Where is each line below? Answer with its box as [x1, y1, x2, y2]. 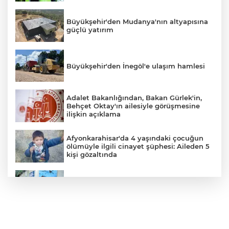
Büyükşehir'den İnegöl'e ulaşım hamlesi [66, 61, 205, 70]
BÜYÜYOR [66, 186, 102, 195]
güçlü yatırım [66, 25, 113, 34]
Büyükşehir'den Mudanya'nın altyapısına [66, 17, 208, 26]
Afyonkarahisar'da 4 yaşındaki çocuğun [66, 133, 203, 142]
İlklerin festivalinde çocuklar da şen [66, 218, 190, 226]
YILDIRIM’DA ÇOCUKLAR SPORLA [66, 178, 182, 187]
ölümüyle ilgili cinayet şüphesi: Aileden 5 [66, 142, 210, 150]
